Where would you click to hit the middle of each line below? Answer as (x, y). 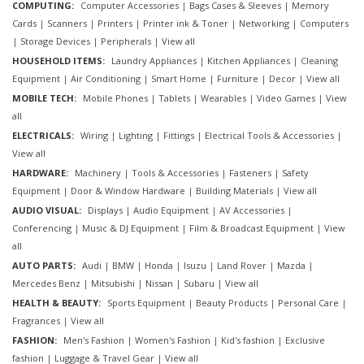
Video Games (286, 98)
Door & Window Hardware (128, 191)
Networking (264, 24)
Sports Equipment (146, 303)
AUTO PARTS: (44, 266)
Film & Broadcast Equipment (251, 228)
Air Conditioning (106, 79)
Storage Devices (55, 41)
